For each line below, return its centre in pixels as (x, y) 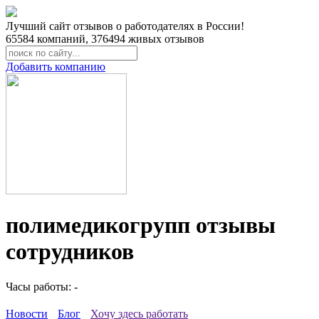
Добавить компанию (56, 67)
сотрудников (70, 252)
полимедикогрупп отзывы (141, 225)
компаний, (63, 39)
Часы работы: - (42, 286)
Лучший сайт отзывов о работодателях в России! (125, 26)
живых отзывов (165, 39)
